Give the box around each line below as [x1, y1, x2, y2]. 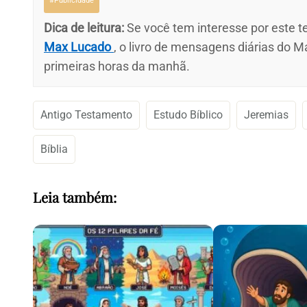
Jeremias [244, 108, 288, 122]
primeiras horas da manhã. [44, 59, 190, 74]
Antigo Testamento [40, 108, 132, 122]
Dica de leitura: [44, 21, 124, 36]
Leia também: [33, 187, 116, 206]
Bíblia [40, 143, 68, 156]
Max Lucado [44, 40, 114, 55]
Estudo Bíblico [153, 108, 223, 122]
